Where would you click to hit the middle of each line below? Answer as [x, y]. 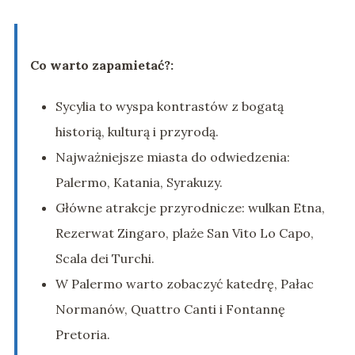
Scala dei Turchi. [105, 259]
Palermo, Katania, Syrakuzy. [139, 183]
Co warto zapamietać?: [101, 65]
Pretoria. [82, 335]
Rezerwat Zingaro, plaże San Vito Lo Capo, [184, 233]
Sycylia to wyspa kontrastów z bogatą [169, 107]
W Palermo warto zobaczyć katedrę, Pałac [184, 284]
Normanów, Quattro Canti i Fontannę [170, 309]
